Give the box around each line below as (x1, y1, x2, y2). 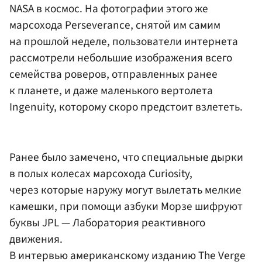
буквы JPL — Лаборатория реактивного (9, 214, 205, 231)
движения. (9, 230, 63, 247)
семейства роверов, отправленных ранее (9, 66, 218, 83)
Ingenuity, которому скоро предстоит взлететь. (9, 99, 243, 116)
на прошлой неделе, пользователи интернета (9, 33, 238, 50)
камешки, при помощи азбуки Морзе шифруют (9, 198, 243, 215)
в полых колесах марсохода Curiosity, (9, 165, 192, 182)
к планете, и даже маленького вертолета (9, 82, 213, 99)
